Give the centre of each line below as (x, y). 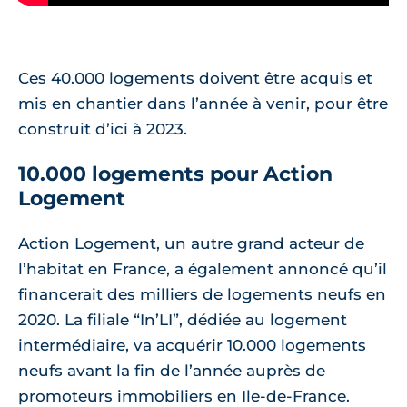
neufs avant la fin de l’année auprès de (172, 371)
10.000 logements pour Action (175, 174)
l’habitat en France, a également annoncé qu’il (203, 269)
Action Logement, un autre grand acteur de (191, 244)
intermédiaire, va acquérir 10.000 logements (192, 346)
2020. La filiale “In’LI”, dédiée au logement (183, 320)
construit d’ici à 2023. (103, 129)
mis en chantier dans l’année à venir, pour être (203, 104)
